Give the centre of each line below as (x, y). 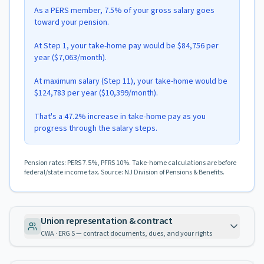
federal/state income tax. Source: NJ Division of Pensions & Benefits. (124, 172)
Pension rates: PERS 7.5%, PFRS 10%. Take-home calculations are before (130, 163)
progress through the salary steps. (96, 128)
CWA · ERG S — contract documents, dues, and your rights (126, 234)
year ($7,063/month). (70, 58)
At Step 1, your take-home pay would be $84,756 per (126, 46)
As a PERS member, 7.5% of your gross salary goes (124, 11)
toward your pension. (72, 22)
